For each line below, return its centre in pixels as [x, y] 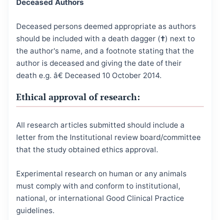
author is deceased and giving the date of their [99, 63]
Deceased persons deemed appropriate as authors [106, 26]
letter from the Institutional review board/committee [109, 137]
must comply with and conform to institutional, [98, 186]
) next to [180, 38]
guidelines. [35, 210]
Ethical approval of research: [78, 96]
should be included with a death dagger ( [88, 38]
